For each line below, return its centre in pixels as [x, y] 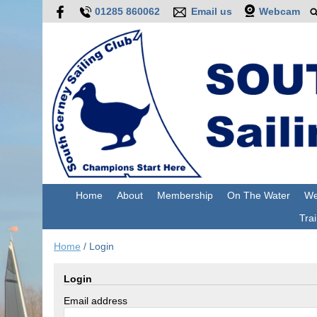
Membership [185, 196]
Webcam [279, 11]
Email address [96, 301]
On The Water [258, 196]
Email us [211, 11]
